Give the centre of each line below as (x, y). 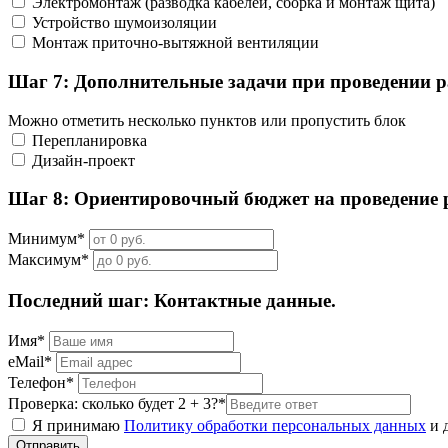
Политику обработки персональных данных (275, 425)
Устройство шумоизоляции (124, 23)
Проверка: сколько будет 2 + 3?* (117, 403)
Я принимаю (76, 425)
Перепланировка (89, 140)
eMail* (30, 361)
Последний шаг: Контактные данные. (172, 300)
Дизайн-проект (83, 160)
